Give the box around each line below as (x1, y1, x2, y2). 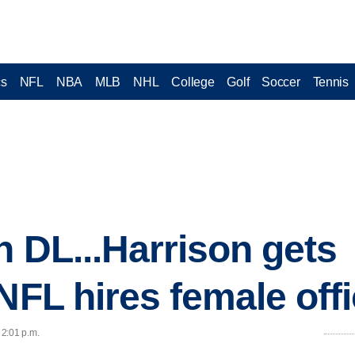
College (171, 74, 215, 89)
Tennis (312, 74, 349, 89)
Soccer (261, 74, 300, 89)
